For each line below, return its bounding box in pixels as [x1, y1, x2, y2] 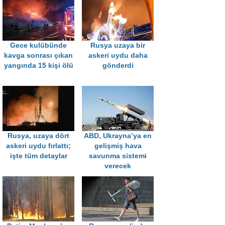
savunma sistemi [89, 152, 147, 160]
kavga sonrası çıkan [4, 52, 73, 59]
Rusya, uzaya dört [8, 132, 69, 140]
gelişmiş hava [94, 142, 142, 150]
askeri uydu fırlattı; [6, 142, 71, 150]
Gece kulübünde [10, 42, 67, 49]
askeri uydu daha [88, 52, 148, 59]
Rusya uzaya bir [90, 42, 145, 49]
